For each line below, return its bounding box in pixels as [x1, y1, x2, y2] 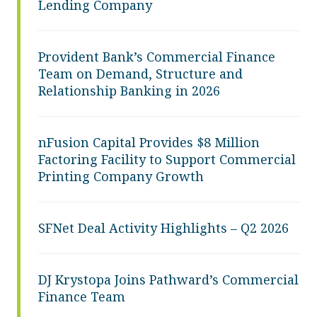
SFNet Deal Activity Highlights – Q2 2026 [38, 219, 289, 236]
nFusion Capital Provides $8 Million [38, 133, 260, 151]
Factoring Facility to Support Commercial [38, 150, 296, 168]
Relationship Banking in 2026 [38, 81, 220, 99]
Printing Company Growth [38, 167, 204, 185]
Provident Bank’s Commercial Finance [38, 47, 275, 65]
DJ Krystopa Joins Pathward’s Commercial [38, 270, 299, 288]
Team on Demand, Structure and [38, 64, 243, 82]
